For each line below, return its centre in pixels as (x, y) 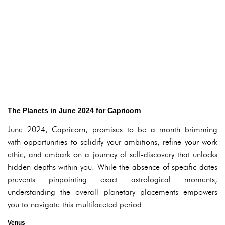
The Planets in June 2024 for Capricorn (74, 111)
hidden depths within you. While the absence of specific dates (113, 167)
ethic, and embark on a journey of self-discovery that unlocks (113, 155)
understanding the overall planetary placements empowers (113, 192)
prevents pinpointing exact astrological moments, (113, 180)
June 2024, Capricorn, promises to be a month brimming (113, 130)
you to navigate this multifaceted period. (76, 205)
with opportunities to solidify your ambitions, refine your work (113, 142)
